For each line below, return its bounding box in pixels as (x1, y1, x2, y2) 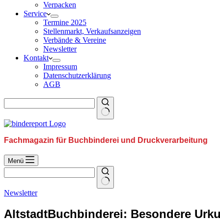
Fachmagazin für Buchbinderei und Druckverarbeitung (4, 136, 208, 144)
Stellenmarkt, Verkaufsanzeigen (43, 27, 141, 35)
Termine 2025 (43, 18, 86, 27)
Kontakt (24, 54, 49, 62)
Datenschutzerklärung (43, 71, 111, 80)
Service (24, 9, 47, 18)
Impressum (43, 62, 77, 71)
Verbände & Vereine (43, 36, 106, 44)
